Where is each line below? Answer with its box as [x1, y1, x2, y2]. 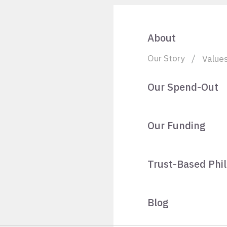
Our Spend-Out [147, 80, 218, 94]
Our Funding [147, 119, 206, 133]
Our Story [147, 52, 185, 64]
